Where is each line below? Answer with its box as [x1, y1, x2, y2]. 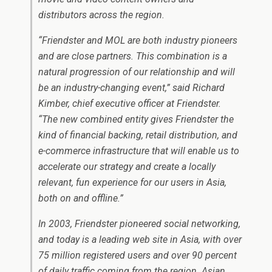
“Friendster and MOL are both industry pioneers [38, 35, 237, 46]
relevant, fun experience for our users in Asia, [38, 177, 226, 188]
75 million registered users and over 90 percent [38, 250, 237, 261]
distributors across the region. [38, 9, 165, 21]
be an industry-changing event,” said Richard [38, 82, 225, 93]
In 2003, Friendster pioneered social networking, [38, 218, 240, 229]
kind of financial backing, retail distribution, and [38, 129, 237, 141]
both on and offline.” [38, 192, 123, 204]
